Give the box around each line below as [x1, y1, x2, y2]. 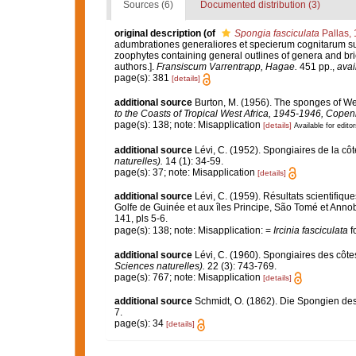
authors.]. [114, 61, 157, 73]
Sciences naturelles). [114, 260, 205, 272]
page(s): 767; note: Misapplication [114, 271, 263, 283]
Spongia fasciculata [234, 28, 319, 40]
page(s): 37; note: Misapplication [114, 166, 257, 178]
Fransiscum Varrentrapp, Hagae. [156, 61, 297, 73]
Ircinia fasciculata [273, 224, 348, 236]
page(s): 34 [114, 318, 166, 330]
